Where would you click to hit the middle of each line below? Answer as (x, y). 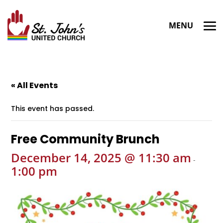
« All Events (35, 85)
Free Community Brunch (86, 139)
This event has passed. (53, 109)
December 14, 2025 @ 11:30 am (101, 158)
